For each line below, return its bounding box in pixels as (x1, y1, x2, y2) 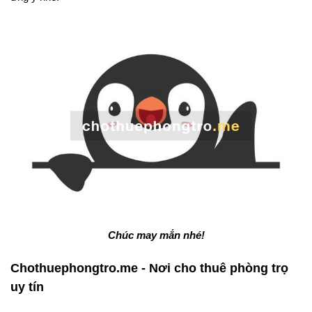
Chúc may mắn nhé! (107, 229, 205, 242)
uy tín (10, 280, 44, 295)
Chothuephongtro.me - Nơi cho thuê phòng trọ (10, 261, 288, 276)
